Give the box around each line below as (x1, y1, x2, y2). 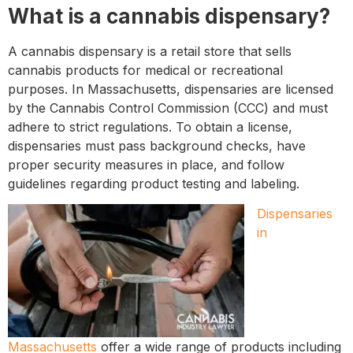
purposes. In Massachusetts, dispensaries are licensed (8, 81, 333, 98)
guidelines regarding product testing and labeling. (8, 176, 299, 192)
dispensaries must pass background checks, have (8, 138, 306, 154)
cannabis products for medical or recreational (8, 62, 283, 79)
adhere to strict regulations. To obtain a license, (8, 119, 292, 136)
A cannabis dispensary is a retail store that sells (8, 43, 292, 60)
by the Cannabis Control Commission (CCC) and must (8, 100, 328, 117)
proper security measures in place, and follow (8, 157, 284, 173)
